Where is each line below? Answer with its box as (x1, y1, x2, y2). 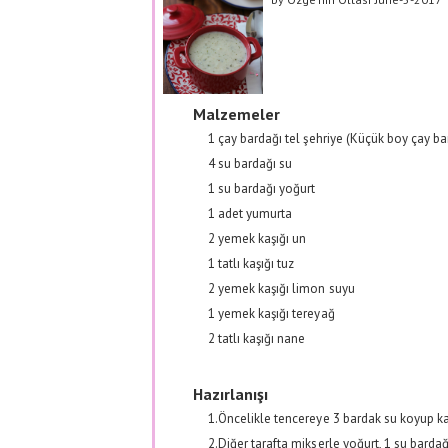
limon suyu (292, 279, 355, 297)
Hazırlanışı (193, 383, 269, 404)
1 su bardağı (208, 179, 280, 197)
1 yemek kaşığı (208, 304, 293, 322)
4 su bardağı (208, 154, 280, 172)
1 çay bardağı (208, 129, 286, 147)
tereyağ (292, 304, 335, 322)
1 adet (208, 204, 247, 222)
